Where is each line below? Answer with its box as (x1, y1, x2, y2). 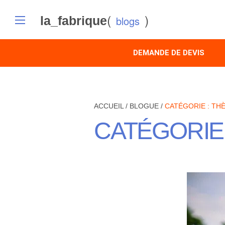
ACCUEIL (94, 102, 124, 110)
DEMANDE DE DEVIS (133, 48, 204, 57)
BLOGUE (130, 102, 159, 110)
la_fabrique (40, 13, 107, 28)
